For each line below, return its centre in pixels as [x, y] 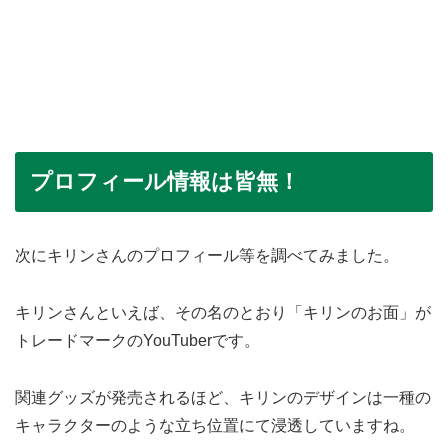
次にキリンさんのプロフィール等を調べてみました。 [207, 256]
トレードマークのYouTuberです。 [137, 340]
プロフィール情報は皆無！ [165, 182]
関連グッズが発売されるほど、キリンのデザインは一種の [223, 397]
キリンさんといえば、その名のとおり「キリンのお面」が [223, 312]
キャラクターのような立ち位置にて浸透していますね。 [215, 425]
